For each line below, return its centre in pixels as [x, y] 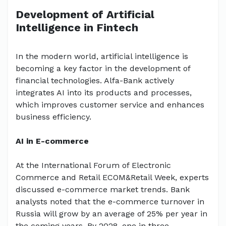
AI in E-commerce [52, 141]
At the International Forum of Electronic [93, 165]
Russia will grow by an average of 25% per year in [111, 214]
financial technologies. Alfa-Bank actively [95, 81]
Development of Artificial [85, 15]
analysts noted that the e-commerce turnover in [110, 202]
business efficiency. [53, 117]
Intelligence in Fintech [77, 28]
